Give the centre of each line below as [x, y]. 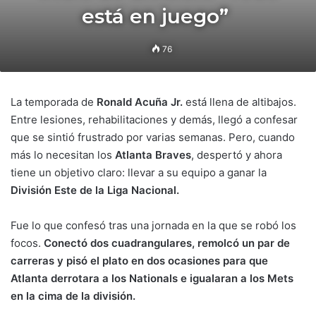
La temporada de [54, 102]
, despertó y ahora [237, 155]
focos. [27, 243]
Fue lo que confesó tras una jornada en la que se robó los [153, 225]
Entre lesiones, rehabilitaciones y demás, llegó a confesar [154, 120]
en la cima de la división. [74, 296]
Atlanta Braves [153, 155]
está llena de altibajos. [241, 102]
